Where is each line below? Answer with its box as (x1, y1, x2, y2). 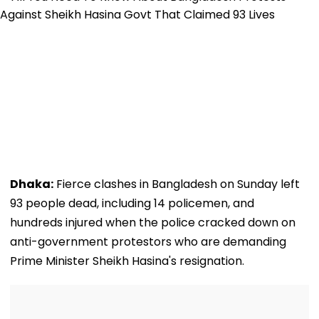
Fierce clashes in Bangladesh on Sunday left (53, 175, 300, 192)
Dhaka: (10, 175, 53, 192)
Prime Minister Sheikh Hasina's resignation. (10, 252, 244, 269)
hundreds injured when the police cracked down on (10, 214, 296, 231)
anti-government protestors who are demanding (10, 233, 286, 250)
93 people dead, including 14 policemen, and (10, 194, 254, 211)
